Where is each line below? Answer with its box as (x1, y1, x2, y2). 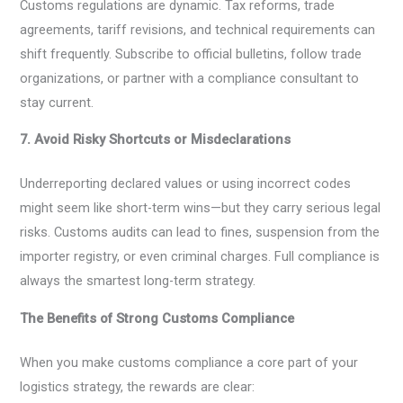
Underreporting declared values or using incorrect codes (20, 175, 352, 193)
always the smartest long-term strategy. (20, 273, 256, 290)
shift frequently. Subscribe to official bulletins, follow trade (20, 45, 363, 62)
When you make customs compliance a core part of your (20, 354, 359, 371)
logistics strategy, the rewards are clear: (20, 378, 255, 395)
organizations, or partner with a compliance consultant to (20, 69, 360, 86)
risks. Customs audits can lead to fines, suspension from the (20, 224, 381, 241)
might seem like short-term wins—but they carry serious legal (20, 200, 381, 217)
